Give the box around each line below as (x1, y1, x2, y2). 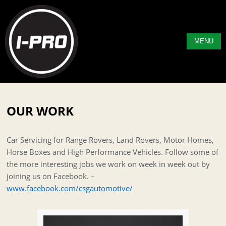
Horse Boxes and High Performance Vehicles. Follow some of (7, 147, 219, 157)
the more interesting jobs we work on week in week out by (7, 159, 210, 169)
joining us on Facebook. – (7, 171, 95, 181)
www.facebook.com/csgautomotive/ (7, 183, 133, 193)
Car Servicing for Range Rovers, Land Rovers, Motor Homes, (7, 135, 214, 145)
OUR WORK (7, 102, 74, 119)
